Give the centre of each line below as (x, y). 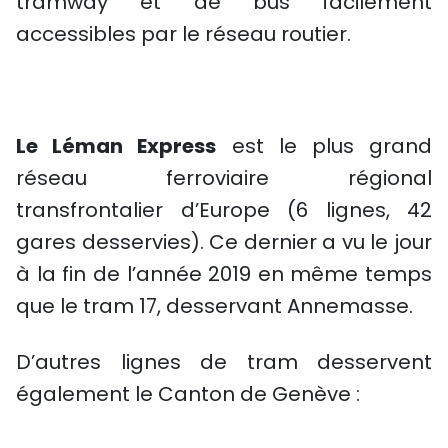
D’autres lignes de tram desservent (224, 362)
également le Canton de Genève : (188, 394)
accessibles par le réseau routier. (183, 34)
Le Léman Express (116, 146)
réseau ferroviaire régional (224, 178)
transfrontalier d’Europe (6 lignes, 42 (224, 210)
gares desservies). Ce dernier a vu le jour (224, 242)
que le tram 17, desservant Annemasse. (214, 306)
